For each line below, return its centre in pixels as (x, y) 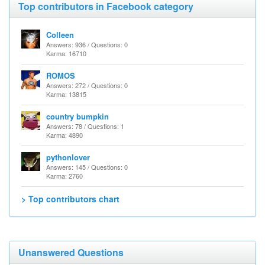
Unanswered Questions (71, 252)
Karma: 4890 (64, 135)
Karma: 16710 (66, 53)
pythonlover (68, 157)
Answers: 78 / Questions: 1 (85, 126)
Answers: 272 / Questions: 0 (87, 85)
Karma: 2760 (64, 176)
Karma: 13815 (66, 94)
